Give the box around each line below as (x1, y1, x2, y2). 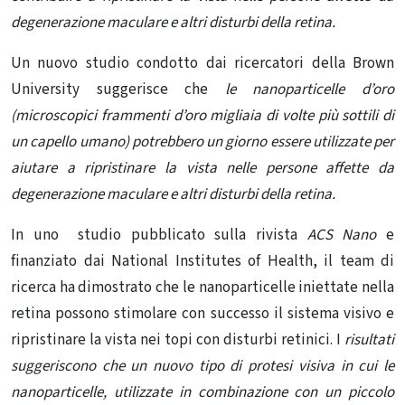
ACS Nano (306, 224, 377, 247)
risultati (341, 329, 394, 352)
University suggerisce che (11, 79, 209, 101)
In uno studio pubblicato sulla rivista (11, 224, 307, 247)
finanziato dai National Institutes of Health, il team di (11, 250, 394, 273)
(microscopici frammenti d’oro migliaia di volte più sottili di (11, 105, 394, 127)
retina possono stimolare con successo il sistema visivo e (11, 303, 394, 325)
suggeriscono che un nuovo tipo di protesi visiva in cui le (11, 355, 394, 378)
